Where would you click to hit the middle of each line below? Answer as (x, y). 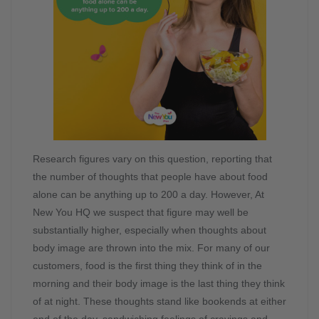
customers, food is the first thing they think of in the (147, 266)
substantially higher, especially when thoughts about (150, 230)
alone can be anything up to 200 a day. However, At (148, 195)
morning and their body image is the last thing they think (159, 284)
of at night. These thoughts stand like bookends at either (159, 302)
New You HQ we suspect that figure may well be (141, 213)
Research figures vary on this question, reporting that (152, 159)
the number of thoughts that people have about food (150, 177)
